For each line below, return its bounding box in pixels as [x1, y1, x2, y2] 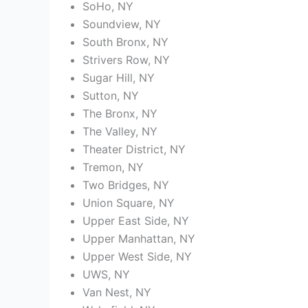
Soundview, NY [82, 17, 161, 32]
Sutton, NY [82, 89, 139, 103]
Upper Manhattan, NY [82, 232, 195, 246]
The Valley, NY [82, 124, 157, 139]
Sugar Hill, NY [82, 71, 155, 85]
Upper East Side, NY [82, 214, 189, 228]
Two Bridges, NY [82, 178, 169, 192]
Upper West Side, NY [82, 250, 192, 264]
